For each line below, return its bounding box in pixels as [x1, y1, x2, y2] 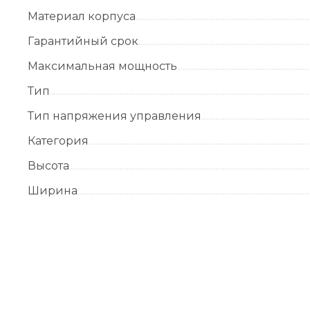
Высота [28, 158, 69, 172]
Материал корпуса [28, 9, 136, 23]
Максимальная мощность [28, 59, 177, 73]
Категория [28, 134, 89, 147]
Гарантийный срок [28, 34, 138, 48]
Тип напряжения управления [28, 109, 201, 122]
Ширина [28, 183, 77, 197]
